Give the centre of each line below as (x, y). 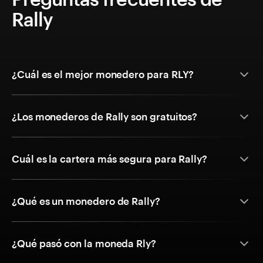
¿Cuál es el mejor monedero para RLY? (103, 74)
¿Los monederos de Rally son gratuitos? (105, 117)
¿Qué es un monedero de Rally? (86, 201)
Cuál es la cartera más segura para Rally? (109, 159)
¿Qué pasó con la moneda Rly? (84, 243)
